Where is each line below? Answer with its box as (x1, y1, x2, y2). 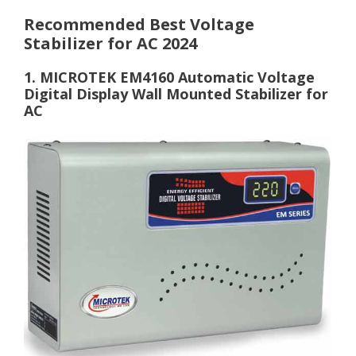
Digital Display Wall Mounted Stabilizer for (24, 84, 328, 104)
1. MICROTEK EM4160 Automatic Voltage (24, 68, 315, 87)
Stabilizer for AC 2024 (24, 33, 197, 55)
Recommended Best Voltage (24, 14, 254, 36)
